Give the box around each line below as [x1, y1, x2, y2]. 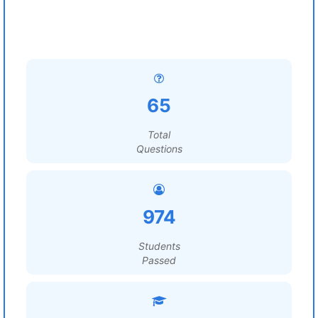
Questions [136, 143, 182, 155]
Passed [142, 254, 176, 266]
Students [138, 240, 180, 252]
